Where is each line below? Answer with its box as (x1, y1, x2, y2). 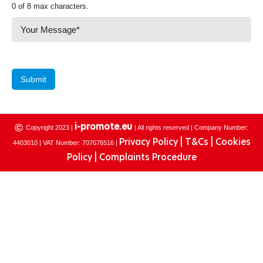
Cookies (215, 138, 251, 147)
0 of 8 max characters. (12, 2, 89, 11)
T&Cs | (184, 138, 215, 147)
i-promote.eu (75, 123, 134, 132)
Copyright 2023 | (26, 124, 75, 131)
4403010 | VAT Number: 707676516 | (12, 139, 119, 147)
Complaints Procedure (99, 153, 197, 163)
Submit (21, 75, 46, 85)
